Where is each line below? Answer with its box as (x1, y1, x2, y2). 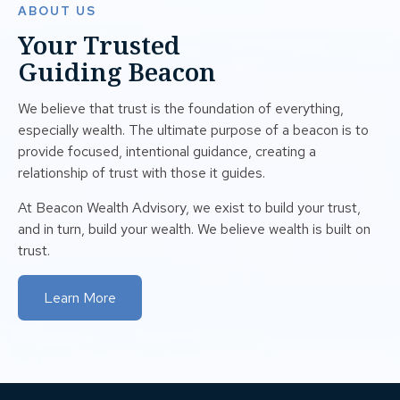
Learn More (44, 287, 116, 307)
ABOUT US (18, 2, 96, 19)
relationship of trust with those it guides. (18, 162, 265, 182)
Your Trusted (18, 27, 180, 62)
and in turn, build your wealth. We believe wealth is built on (18, 219, 371, 238)
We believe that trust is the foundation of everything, (18, 98, 344, 118)
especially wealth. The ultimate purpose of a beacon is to (18, 120, 369, 139)
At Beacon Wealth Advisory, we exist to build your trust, (18, 197, 361, 217)
